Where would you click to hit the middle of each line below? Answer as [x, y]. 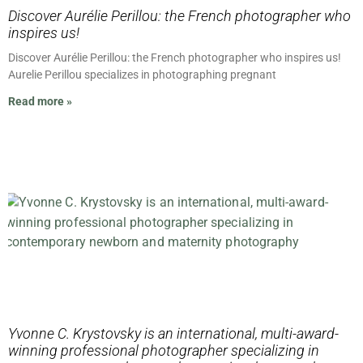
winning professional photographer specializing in [164, 351]
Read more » [40, 102]
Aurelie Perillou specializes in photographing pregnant [142, 75]
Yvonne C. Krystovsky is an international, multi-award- [173, 334]
